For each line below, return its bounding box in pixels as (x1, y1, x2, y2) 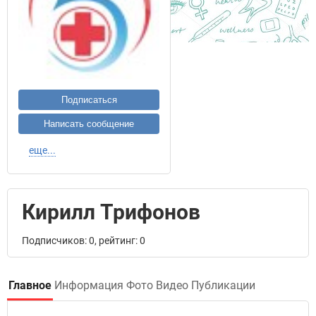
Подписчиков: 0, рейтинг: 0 (22, 235, 145, 246)
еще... (29, 145, 56, 156)
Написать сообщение (44, 119, 134, 129)
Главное (8, 279, 51, 292)
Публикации (191, 279, 255, 292)
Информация (54, 279, 123, 292)
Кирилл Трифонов (22, 200, 200, 224)
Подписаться (61, 95, 117, 105)
